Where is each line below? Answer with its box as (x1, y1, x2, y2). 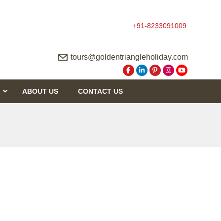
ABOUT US (22, 87, 58, 95)
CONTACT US (77, 87, 123, 95)
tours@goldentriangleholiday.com (70, 53, 188, 61)
